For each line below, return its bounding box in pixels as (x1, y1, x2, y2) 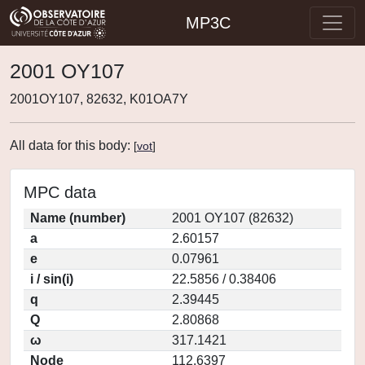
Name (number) (30, 211, 125, 225)
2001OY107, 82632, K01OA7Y (10, 92, 188, 106)
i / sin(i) (30, 272, 73, 286)
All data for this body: (10, 139, 134, 152)
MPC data (24, 183, 96, 201)
